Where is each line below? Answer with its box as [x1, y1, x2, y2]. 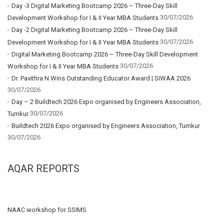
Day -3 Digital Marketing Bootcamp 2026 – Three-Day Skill [11, 2, 177, 10]
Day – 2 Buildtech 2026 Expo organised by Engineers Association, [11, 97, 201, 105]
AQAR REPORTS [7, 162, 79, 174]
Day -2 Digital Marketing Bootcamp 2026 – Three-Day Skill [11, 26, 177, 34]
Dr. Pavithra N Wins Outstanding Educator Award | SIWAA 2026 [11, 74, 190, 82]
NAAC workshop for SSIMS [7, 205, 86, 213]
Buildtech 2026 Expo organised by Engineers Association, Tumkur [11, 121, 200, 129]
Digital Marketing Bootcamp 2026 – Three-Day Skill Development [11, 50, 198, 58]
